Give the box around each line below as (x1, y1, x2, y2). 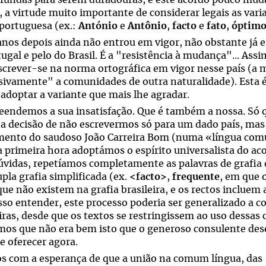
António (78, 21, 118, 31)
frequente (172, 172, 220, 182)
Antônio (128, 21, 167, 31)
